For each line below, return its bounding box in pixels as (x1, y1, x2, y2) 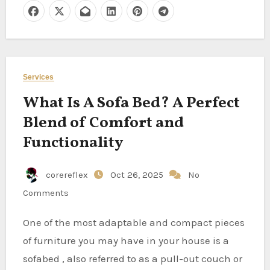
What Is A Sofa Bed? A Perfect (22, 92, 240, 114)
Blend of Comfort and (22, 111, 184, 134)
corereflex (43, 169, 90, 180)
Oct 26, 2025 (110, 169, 166, 180)
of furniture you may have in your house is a (22, 234, 229, 246)
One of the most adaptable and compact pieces (22, 216, 30, 228)
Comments (22, 187, 69, 198)
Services (22, 72, 54, 81)
